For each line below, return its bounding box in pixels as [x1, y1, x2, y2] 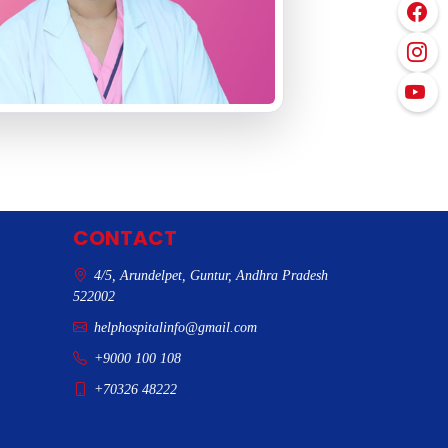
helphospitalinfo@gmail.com [94, 320, 257, 335]
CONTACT [73, 224, 177, 252]
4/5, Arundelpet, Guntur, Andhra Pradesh [90, 268, 328, 283]
